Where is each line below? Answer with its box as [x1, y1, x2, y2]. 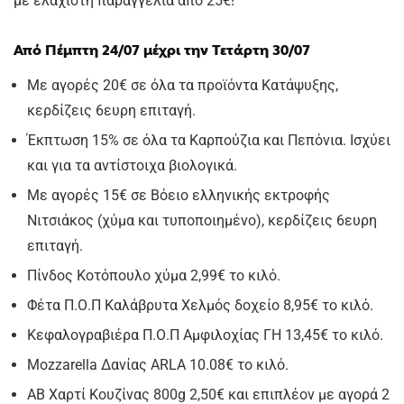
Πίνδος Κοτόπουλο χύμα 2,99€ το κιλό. [27, 267, 280, 284]
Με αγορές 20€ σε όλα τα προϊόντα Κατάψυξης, [27, 77, 338, 94]
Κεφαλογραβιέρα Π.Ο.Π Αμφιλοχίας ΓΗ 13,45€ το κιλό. [27, 326, 383, 344]
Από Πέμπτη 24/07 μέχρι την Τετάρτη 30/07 [14, 41, 310, 59]
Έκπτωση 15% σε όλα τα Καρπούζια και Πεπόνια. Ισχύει [27, 132, 390, 149]
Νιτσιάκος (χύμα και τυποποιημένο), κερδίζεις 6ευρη [27, 212, 377, 229]
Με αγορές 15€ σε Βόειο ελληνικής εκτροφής [27, 187, 330, 204]
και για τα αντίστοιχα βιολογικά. [27, 157, 237, 174]
